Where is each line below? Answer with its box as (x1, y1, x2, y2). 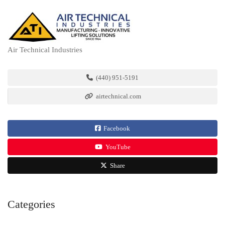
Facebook (102, 125, 130, 132)
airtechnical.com (94, 92, 141, 100)
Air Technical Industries (8, 46, 82, 54)
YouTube (103, 143, 131, 151)
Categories (8, 198, 55, 210)
